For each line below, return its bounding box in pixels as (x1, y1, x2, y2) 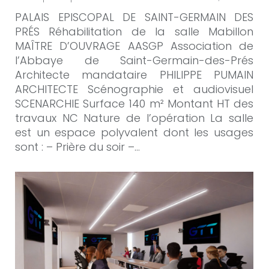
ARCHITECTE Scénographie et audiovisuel (15, 81, 253, 97)
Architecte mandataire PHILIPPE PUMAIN (15, 67, 253, 82)
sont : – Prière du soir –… (15, 139, 140, 154)
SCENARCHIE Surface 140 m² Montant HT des (15, 95, 253, 111)
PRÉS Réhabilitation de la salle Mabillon (15, 23, 253, 39)
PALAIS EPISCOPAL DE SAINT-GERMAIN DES (15, 9, 253, 25)
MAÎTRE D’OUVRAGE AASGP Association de (15, 38, 253, 53)
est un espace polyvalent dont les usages (15, 124, 253, 140)
